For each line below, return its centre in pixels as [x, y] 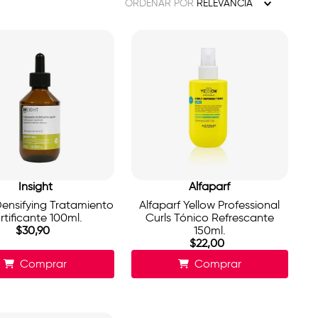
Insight [35, 187]
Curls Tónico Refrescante [209, 218]
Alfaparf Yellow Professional [210, 205]
